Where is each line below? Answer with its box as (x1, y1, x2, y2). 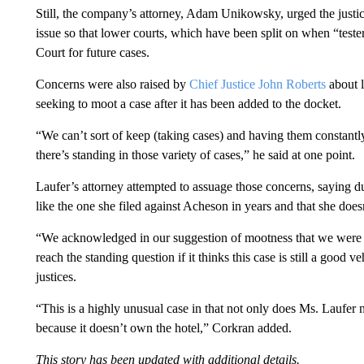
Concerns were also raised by (35, 77, 189, 91)
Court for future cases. (35, 45, 149, 59)
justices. (35, 270, 76, 284)
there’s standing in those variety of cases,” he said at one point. (35, 148, 355, 162)
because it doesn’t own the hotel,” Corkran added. (35, 321, 292, 335)
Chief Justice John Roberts (188, 77, 326, 91)
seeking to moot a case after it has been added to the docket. (35, 97, 341, 110)
